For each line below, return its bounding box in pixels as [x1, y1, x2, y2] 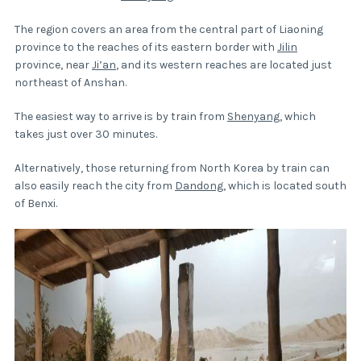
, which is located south [223, 179, 346, 193]
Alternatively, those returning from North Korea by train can [15, 161, 330, 176]
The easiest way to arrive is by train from [15, 110, 227, 124]
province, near [15, 58, 92, 73]
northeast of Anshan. [15, 76, 127, 90]
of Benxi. [15, 197, 57, 211]
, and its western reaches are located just [116, 58, 332, 73]
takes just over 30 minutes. [15, 127, 160, 142]
